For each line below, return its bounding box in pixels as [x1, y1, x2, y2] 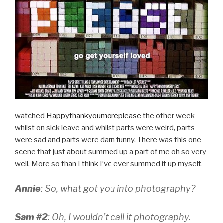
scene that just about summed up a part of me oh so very [15, 147, 206, 157]
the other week [141, 111, 195, 121]
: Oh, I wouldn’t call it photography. [48, 211, 191, 222]
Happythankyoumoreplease [46, 111, 141, 121]
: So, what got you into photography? [41, 183, 195, 194]
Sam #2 [15, 211, 48, 222]
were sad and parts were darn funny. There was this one [15, 135, 201, 145]
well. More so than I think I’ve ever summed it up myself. [15, 159, 202, 169]
